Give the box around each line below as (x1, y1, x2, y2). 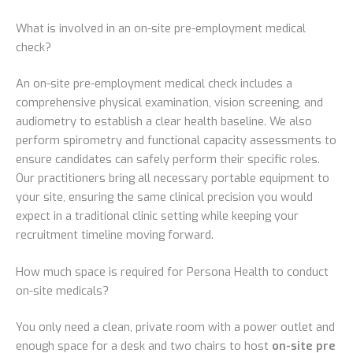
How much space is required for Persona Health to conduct (16, 264, 329, 281)
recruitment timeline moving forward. (16, 226, 214, 243)
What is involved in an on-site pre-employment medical (16, 20, 306, 37)
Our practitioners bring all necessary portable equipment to (16, 169, 329, 186)
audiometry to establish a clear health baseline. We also (16, 113, 312, 129)
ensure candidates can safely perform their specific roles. (16, 150, 320, 167)
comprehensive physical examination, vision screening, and (16, 94, 323, 110)
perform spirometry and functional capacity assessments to (16, 132, 336, 148)
